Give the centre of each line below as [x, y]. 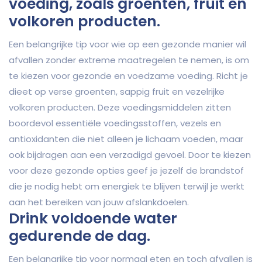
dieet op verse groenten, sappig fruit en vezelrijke [117, 92]
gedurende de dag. [80, 236]
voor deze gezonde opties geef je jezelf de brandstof [126, 171]
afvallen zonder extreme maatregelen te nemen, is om [129, 60]
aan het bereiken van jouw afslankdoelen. [99, 202]
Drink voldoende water [93, 219]
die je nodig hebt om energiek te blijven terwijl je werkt [127, 187]
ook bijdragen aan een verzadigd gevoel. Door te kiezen [130, 155]
